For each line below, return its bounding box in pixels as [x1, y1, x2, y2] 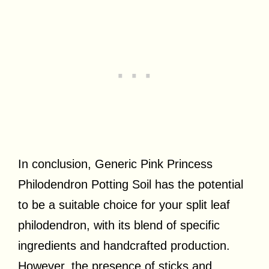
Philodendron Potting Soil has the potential [18, 177, 243, 191]
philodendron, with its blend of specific [18, 218, 220, 232]
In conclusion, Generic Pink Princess [18, 157, 213, 171]
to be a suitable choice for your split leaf [18, 198, 230, 211]
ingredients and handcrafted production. [18, 238, 230, 252]
